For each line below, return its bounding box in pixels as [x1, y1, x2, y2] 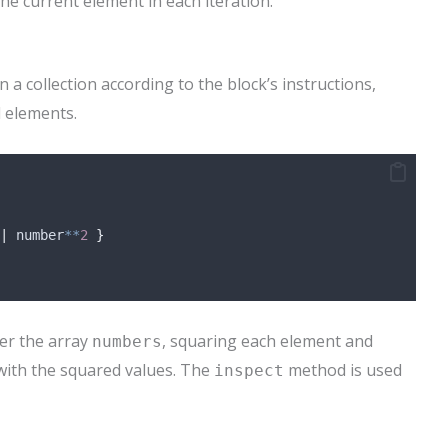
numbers [92, 331, 162, 351]
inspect [214, 360, 284, 380]
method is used [284, 358, 402, 381]
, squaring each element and [162, 329, 373, 352]
